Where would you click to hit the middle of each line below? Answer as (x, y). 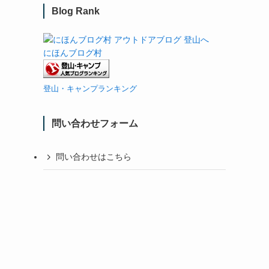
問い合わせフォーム (95, 123)
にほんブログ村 (73, 53)
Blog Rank (76, 11)
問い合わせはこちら (94, 157)
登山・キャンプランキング (90, 89)
